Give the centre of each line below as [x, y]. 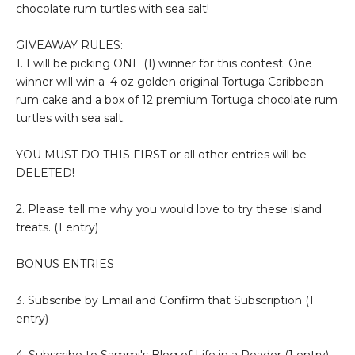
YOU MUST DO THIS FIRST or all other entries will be [161, 154]
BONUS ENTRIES [65, 263]
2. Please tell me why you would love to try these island [169, 209]
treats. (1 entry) [57, 227]
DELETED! [45, 172]
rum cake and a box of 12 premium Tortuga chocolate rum [177, 99]
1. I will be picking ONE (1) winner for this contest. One [164, 63]
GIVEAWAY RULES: [69, 45]
